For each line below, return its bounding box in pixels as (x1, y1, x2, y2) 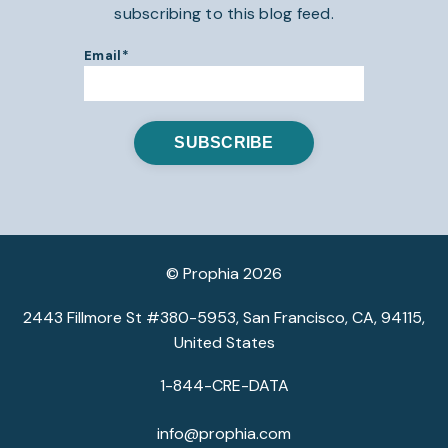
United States (173, 332, 275, 353)
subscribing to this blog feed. (114, 3, 334, 24)
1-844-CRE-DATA (159, 375, 289, 396)
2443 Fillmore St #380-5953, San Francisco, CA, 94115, (23, 307, 425, 328)
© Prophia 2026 (166, 263, 282, 284)
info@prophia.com (157, 423, 291, 444)
